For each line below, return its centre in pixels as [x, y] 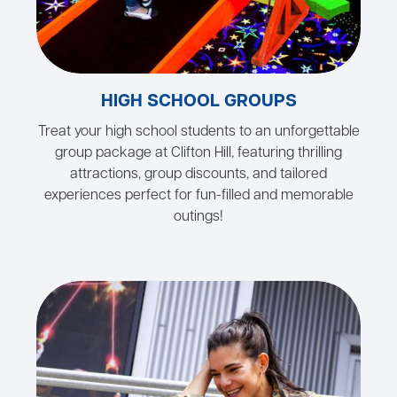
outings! [198, 218]
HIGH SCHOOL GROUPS [198, 102]
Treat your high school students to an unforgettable [198, 132]
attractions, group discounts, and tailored [198, 175]
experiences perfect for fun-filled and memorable [198, 196]
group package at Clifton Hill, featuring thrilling [198, 154]
